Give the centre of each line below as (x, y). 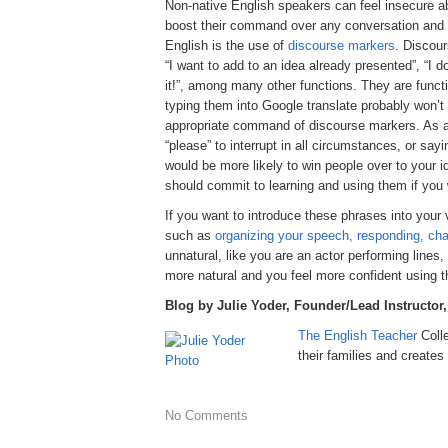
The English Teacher (359, 335)
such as (190, 235)
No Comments (206, 415)
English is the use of (226, 45)
